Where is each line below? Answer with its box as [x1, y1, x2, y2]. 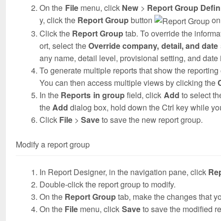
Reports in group [61, 89, 125, 101]
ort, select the [39, 40, 88, 52]
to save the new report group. [100, 114, 203, 126]
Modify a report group [16, 139, 90, 150]
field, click [124, 89, 164, 101]
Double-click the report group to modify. [39, 179, 176, 190]
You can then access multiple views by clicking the [39, 77, 218, 89]
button [129, 14, 154, 26]
